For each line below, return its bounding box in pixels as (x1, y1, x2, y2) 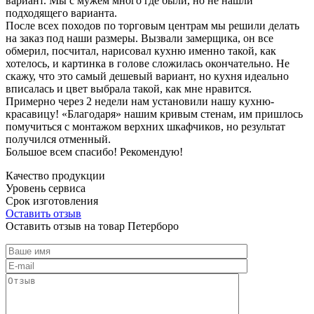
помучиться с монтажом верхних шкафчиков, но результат (6, 120, 285, 132)
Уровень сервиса (6, 182, 86, 194)
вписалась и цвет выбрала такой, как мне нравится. (6, 82, 252, 95)
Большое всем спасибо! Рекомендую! (6, 145, 183, 158)
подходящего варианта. (6, 6, 117, 19)
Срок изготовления (6, 194, 98, 207)
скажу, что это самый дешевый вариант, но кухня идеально (6, 69, 289, 82)
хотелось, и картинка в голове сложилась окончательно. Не (6, 57, 289, 69)
